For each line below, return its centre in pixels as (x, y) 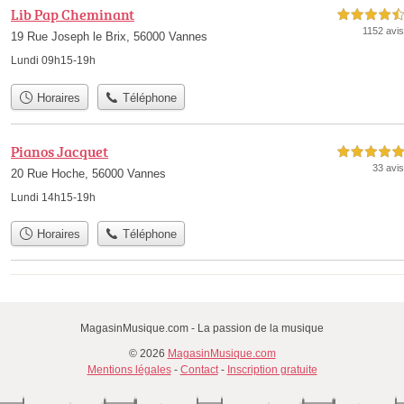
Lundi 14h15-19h (53, 197)
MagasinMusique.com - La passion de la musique (202, 329)
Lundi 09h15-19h (53, 61)
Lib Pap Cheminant (73, 15)
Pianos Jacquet (60, 151)
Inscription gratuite (272, 370)
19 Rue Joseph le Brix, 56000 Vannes (109, 37)
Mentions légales (129, 370)
